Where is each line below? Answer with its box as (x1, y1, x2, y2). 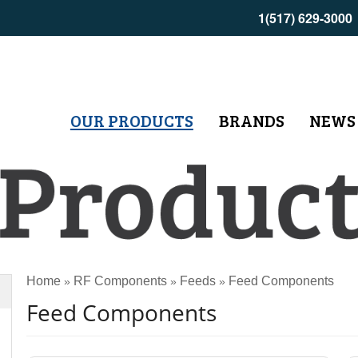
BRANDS (218, 109, 284, 132)
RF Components (74, 274, 168, 288)
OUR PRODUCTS (70, 109, 193, 132)
